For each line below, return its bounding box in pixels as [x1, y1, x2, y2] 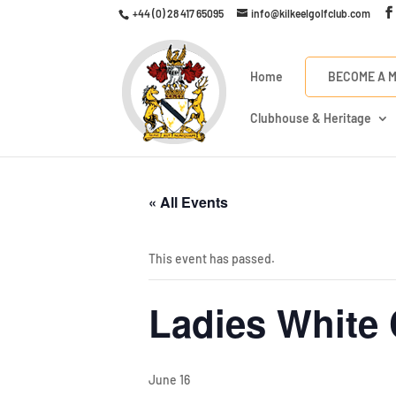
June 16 [148, 372, 190, 387]
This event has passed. [148, 251, 275, 266]
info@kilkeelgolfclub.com [251, 7, 371, 19]
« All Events [148, 192, 228, 212]
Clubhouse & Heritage [250, 110, 372, 126]
